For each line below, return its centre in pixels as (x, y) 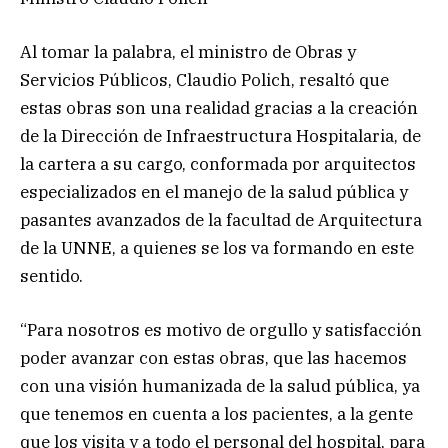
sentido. (51, 275)
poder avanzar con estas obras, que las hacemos (213, 357)
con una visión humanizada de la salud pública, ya (220, 385)
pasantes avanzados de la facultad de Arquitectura (221, 219)
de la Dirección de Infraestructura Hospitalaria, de (220, 135)
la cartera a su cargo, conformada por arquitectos (218, 163)
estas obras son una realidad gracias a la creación (219, 107)
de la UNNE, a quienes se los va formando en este (217, 247)
